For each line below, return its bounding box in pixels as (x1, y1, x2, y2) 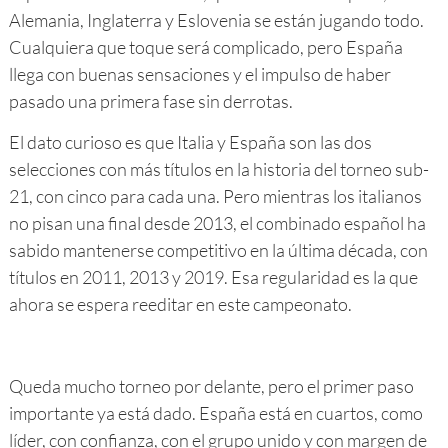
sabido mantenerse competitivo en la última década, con (8, 238, 428, 261)
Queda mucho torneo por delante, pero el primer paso (8, 374, 414, 397)
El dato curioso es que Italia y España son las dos (8, 130, 372, 153)
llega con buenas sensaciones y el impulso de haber (8, 62, 391, 85)
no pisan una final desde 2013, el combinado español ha (8, 211, 426, 234)
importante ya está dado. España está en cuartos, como (8, 401, 423, 424)
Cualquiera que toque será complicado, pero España (8, 35, 403, 58)
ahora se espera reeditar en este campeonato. (8, 292, 352, 315)
